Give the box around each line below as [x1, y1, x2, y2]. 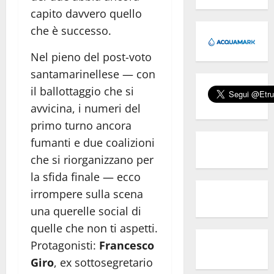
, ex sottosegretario [54, 255, 153, 270]
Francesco [99, 238, 154, 253]
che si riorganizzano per [31, 152, 154, 168]
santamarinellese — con [31, 67, 155, 82]
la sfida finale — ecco [31, 169, 141, 185]
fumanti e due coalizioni [31, 135, 155, 150]
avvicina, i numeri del [31, 101, 141, 116]
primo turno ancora [31, 118, 131, 133]
